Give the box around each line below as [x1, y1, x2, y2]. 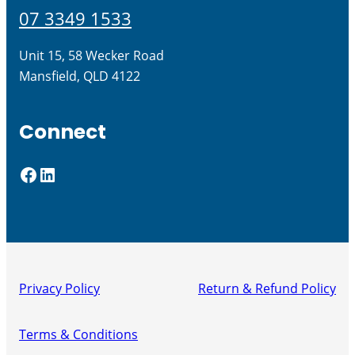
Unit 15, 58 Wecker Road [19, 47, 164, 65]
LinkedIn [37, 160, 49, 187]
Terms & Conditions [19, 326, 138, 344]
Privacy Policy [19, 279, 100, 297]
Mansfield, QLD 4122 [19, 67, 140, 86]
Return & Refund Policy [198, 279, 336, 297]
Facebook [18, 160, 29, 187]
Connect [19, 118, 106, 147]
